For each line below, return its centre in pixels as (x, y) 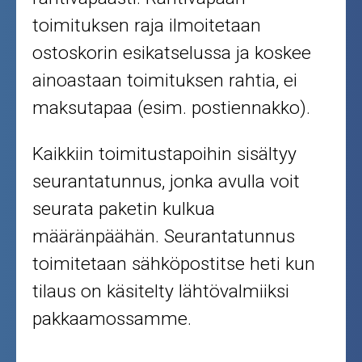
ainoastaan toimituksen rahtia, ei (165, 81)
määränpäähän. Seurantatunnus (164, 237)
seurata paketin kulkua (124, 209)
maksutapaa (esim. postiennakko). (172, 108)
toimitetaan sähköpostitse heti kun (174, 264)
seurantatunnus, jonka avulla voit (166, 182)
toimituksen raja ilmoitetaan (147, 26)
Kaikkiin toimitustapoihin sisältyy (165, 154)
